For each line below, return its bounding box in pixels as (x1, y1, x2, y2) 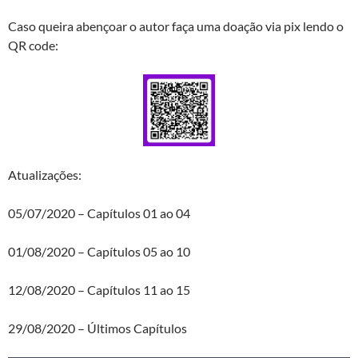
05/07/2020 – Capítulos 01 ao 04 (8, 205, 190, 221)
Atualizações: (8, 166, 82, 182)
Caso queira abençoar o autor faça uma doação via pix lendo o (8, 18, 344, 34)
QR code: (8, 37, 58, 53)
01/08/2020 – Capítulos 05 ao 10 (8, 243, 190, 259)
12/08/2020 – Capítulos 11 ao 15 (8, 281, 190, 297)
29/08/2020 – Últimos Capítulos (8, 320, 187, 336)
